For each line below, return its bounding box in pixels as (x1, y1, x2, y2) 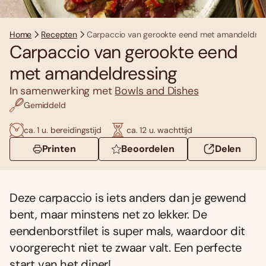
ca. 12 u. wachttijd (126, 124, 193, 135)
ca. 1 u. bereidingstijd (24, 124, 102, 135)
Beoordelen (121, 142, 175, 156)
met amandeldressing (9, 62, 177, 85)
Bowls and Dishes (115, 84, 199, 99)
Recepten (41, 29, 77, 40)
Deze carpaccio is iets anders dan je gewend (9, 190, 246, 206)
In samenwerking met (9, 84, 115, 99)
